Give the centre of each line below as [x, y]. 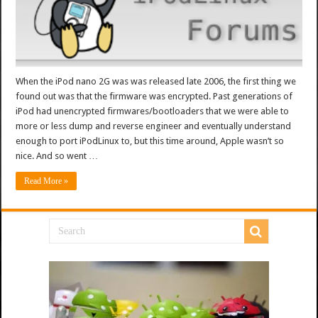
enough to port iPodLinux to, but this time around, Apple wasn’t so [150, 141]
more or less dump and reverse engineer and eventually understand [154, 126]
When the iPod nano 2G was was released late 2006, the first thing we [156, 82]
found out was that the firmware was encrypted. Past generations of [154, 97]
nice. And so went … [57, 156]
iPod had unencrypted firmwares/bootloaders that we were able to [153, 111]
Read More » [46, 181]
